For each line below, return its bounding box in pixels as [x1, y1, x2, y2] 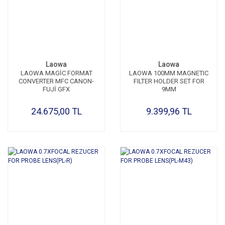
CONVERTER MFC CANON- [19, 77, 94, 85]
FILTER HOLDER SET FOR [133, 77, 204, 85]
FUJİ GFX [43, 85, 70, 93]
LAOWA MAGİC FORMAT [20, 69, 92, 77]
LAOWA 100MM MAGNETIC [129, 69, 208, 77]
